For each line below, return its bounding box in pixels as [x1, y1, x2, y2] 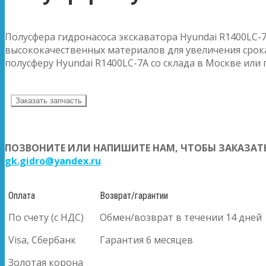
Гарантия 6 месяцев [100, 233, 193, 246]
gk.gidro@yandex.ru [5, 154, 101, 167]
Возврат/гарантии [100, 189, 168, 201]
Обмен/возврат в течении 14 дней [100, 210, 262, 224]
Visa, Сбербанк [8, 233, 76, 246]
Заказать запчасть [15, 96, 82, 105]
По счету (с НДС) [8, 210, 84, 224]
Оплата [8, 189, 35, 201]
